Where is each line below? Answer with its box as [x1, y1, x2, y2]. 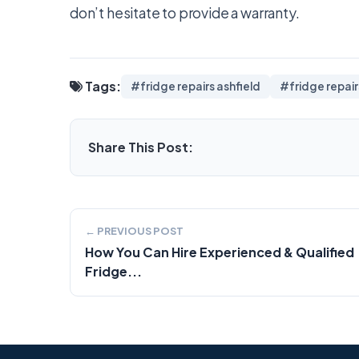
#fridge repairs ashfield [131, 79, 260, 93]
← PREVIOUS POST [85, 224, 184, 237]
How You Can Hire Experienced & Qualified [85, 244, 354, 260]
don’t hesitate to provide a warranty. [70, 4, 300, 22]
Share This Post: [88, 139, 193, 155]
